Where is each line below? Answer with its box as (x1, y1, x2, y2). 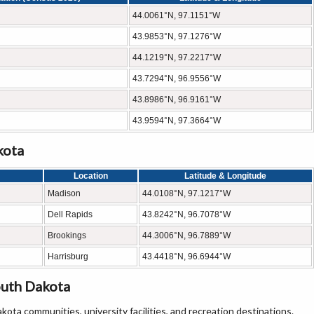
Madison (48, 189, 81, 198)
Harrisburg (48, 252, 88, 261)
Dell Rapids (48, 210, 93, 219)
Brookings (48, 231, 86, 240)
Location (74, 171, 108, 181)
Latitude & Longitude (184, 171, 266, 181)
